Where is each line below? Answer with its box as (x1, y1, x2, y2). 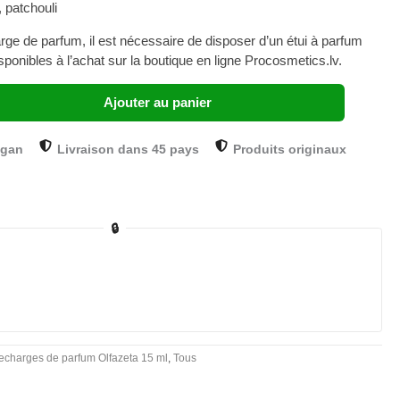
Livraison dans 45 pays (57, 141, 200, 156)
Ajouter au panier (103, 94, 212, 110)
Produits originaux (233, 141, 347, 156)
